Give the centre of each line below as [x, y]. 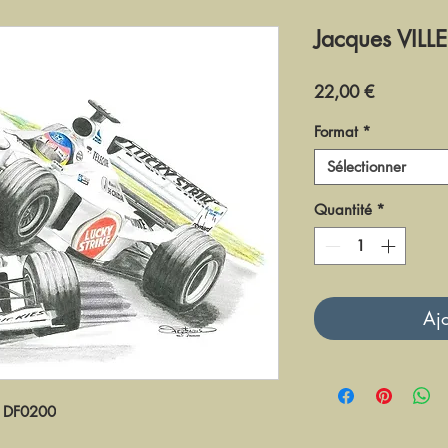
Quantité [343, 209]
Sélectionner [366, 166]
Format [336, 131]
